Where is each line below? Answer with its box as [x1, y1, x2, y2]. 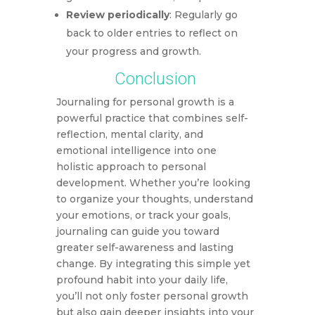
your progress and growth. [65, 45, 201, 58]
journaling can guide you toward [56, 225, 219, 238]
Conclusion [115, 69, 197, 89]
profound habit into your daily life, [56, 274, 228, 287]
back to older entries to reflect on [65, 27, 238, 40]
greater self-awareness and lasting [56, 241, 233, 255]
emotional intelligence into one [56, 144, 217, 157]
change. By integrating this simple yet [56, 257, 250, 271]
